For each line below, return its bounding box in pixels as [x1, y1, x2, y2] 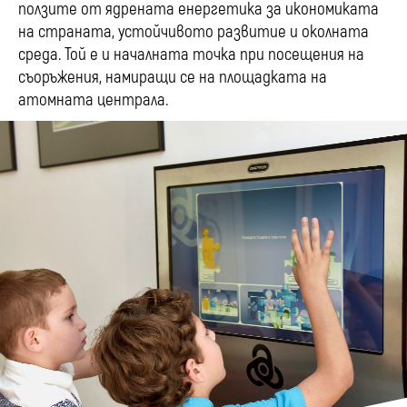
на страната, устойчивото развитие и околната [18, 21, 369, 44]
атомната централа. [18, 89, 168, 112]
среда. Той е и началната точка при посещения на [18, 44, 364, 66]
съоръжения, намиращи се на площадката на [18, 66, 327, 89]
